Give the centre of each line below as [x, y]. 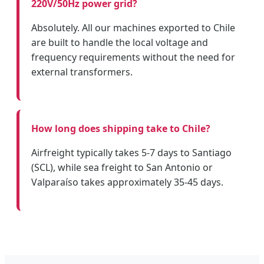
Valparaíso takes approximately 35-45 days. [127, 182]
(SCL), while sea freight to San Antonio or [122, 168]
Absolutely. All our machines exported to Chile [133, 28]
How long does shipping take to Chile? [121, 129]
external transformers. [82, 72]
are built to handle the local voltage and [120, 43]
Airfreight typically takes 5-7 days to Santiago [131, 153]
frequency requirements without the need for [133, 57]
